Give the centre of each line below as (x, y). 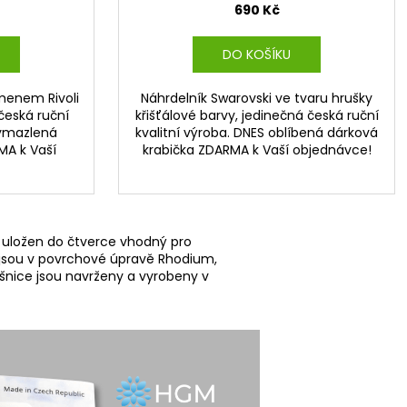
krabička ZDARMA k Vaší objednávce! (257, 150)
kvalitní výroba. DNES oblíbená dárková (257, 133)
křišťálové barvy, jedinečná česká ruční (257, 116)
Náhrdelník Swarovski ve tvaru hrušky (257, 99)
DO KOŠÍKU (256, 55)
